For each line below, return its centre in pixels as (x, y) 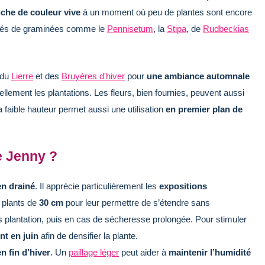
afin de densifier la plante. (88, 235)
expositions (183, 186)
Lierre (22, 76)
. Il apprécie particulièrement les (97, 186)
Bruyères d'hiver (93, 76)
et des (47, 76)
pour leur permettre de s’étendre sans (137, 202)
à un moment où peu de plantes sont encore (166, 12)
